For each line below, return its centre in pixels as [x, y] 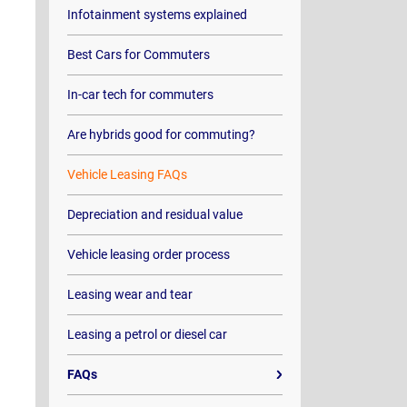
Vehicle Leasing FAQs [127, 174]
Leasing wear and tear [129, 294]
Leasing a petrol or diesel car [147, 334]
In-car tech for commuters [140, 94]
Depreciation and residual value [154, 214]
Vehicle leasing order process [148, 254]
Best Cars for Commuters [138, 55]
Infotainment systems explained [157, 15]
